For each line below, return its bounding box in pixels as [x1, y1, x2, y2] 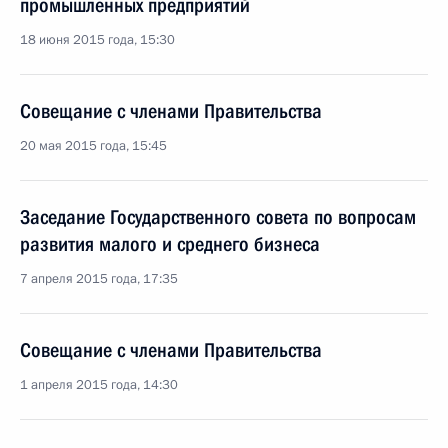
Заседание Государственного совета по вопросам [20, 205, 416, 229]
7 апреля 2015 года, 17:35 [20, 270, 178, 288]
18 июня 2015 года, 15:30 [20, 31, 175, 49]
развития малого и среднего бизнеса [20, 232, 320, 256]
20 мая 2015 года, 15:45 [20, 137, 167, 155]
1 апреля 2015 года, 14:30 [20, 376, 178, 394]
